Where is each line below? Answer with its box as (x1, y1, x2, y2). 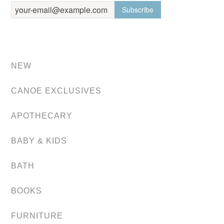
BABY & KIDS (11, 136, 67, 145)
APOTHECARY (11, 111, 73, 120)
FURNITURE (11, 211, 63, 220)
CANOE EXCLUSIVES (11, 86, 102, 95)
